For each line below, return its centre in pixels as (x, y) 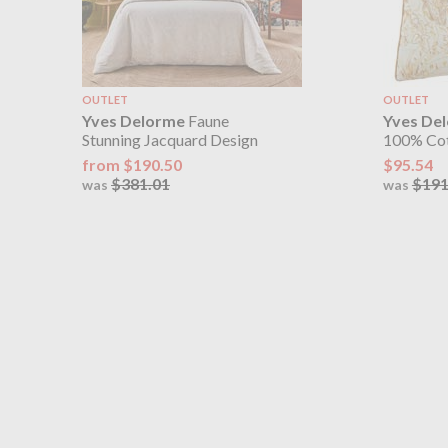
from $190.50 (132, 164)
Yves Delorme (133, 121)
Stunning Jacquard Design (170, 140)
